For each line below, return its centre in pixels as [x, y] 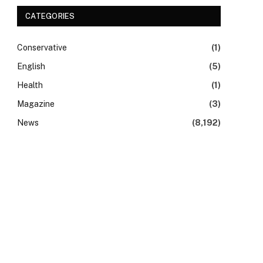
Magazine [36, 104]
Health [30, 85]
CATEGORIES [50, 16]
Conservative [42, 48]
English [31, 66]
